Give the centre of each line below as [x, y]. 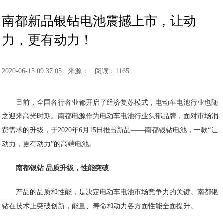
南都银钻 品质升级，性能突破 [62, 168]
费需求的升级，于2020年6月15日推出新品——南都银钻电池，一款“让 [110, 130]
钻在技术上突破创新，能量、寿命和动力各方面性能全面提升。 [100, 206]
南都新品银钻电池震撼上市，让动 [99, 21]
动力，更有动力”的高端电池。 [49, 144]
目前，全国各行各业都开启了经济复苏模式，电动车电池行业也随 [117, 102]
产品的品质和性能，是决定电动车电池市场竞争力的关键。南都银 [117, 192]
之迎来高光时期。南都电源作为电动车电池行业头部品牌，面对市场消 [110, 116]
